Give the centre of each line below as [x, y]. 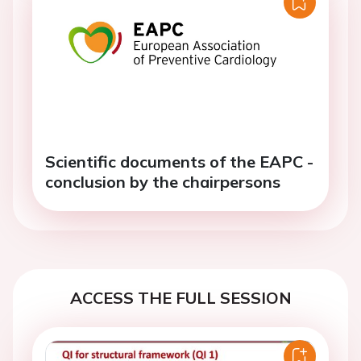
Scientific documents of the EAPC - [179, 161]
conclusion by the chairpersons [163, 181]
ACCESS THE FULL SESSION [180, 297]
